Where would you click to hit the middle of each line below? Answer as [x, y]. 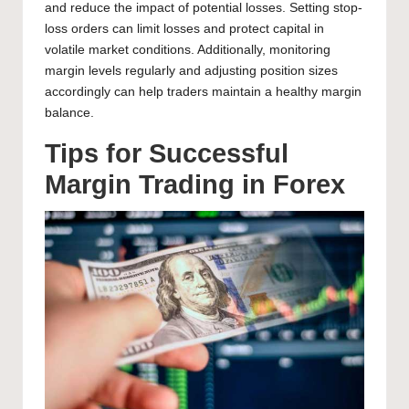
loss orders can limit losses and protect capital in [184, 28]
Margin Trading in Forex [195, 184]
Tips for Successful [167, 153]
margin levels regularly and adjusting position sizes [191, 70]
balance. [69, 112]
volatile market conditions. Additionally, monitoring [188, 49]
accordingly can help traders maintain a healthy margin [203, 91]
